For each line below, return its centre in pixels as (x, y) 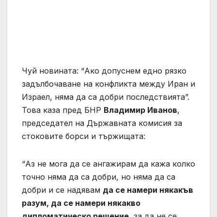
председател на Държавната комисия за (102, 123)
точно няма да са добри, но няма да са (99, 177)
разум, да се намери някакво (81, 203)
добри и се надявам (62, 190)
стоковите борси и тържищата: (84, 136)
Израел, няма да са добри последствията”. (106, 97)
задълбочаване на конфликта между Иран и (108, 84)
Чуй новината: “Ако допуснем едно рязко (104, 71)
